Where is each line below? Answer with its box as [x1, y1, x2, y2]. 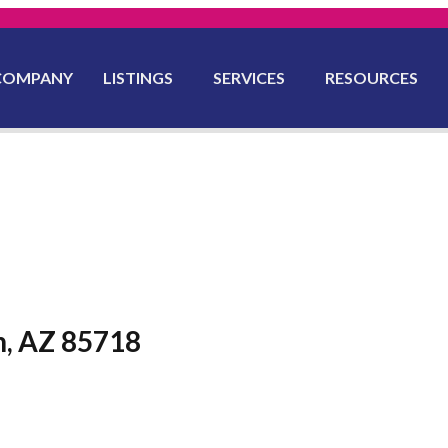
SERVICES [213, 68, 286, 87]
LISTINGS [103, 68, 174, 87]
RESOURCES [325, 68, 419, 87]
